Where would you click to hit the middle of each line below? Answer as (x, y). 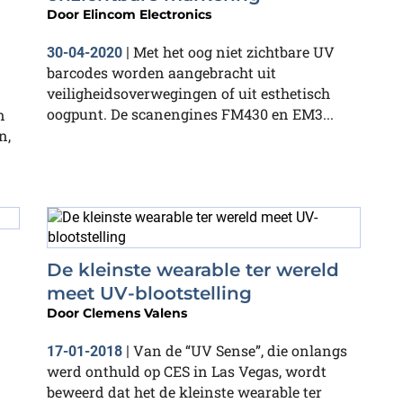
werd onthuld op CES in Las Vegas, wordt (187, 371)
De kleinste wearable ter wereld (193, 270)
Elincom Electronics (147, 14)
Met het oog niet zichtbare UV (234, 51)
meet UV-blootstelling (149, 293)
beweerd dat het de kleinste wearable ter (184, 392)
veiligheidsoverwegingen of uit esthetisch (188, 93)
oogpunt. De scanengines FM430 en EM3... (190, 113)
